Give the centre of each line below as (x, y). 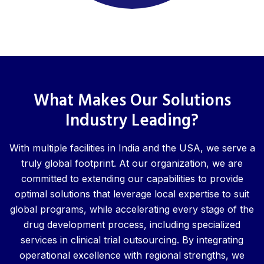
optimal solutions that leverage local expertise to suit (132, 194)
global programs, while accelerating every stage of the (132, 209)
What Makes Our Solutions (132, 101)
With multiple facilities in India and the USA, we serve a (132, 148)
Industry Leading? (132, 121)
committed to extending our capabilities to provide (132, 179)
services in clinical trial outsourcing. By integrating (132, 240)
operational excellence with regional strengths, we (132, 255)
